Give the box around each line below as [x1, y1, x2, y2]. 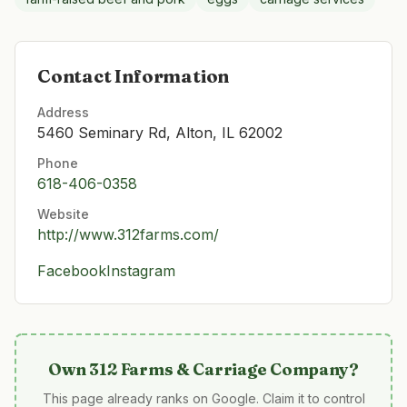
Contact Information [37, 65, 230, 87]
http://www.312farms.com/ [37, 225, 219, 243]
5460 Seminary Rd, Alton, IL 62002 [37, 124, 283, 142]
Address [37, 104, 89, 120]
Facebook [37, 262, 106, 280]
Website [37, 206, 89, 222]
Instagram [106, 262, 175, 280]
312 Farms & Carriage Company [89, 359, 350, 380]
